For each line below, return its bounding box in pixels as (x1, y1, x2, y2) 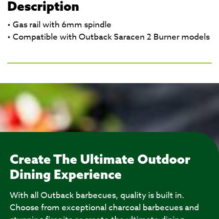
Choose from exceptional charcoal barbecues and (10, 201, 199, 214)
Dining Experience (10, 166, 122, 182)
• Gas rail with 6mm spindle (7, 19, 111, 31)
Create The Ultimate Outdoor (10, 151, 190, 167)
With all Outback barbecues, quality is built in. (10, 189, 184, 201)
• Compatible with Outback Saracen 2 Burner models (7, 31, 210, 43)
